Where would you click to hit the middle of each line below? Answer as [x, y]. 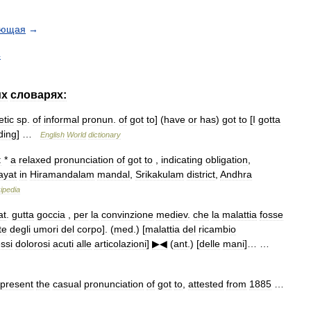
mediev [172, 215]
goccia [51, 215]
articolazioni [120, 244]
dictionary [104, 135]
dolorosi [33, 244]
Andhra [236, 174]
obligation [227, 160]
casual [67, 284]
